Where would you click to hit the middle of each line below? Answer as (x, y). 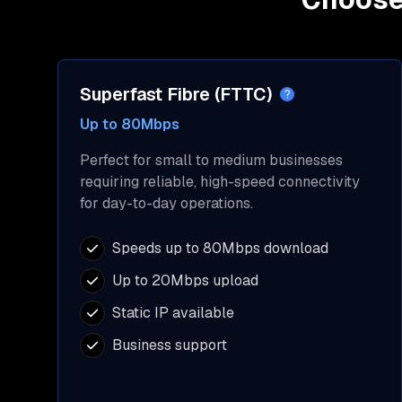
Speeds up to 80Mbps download (220, 248)
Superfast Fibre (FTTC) (176, 94)
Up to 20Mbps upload (185, 280)
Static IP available (173, 313)
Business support (170, 345)
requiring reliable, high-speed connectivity (220, 182)
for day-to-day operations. (166, 203)
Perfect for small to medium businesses (211, 160)
